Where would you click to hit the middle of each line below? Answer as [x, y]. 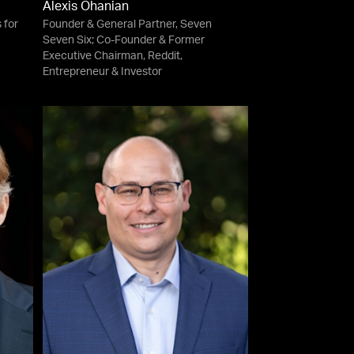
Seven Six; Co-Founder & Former [123, 41]
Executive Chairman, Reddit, [112, 56]
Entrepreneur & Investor [102, 72]
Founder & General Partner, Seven [127, 25]
